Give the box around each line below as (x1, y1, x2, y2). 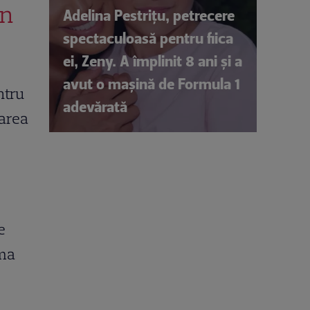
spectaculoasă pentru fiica (63, 28, 233, 48)
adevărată (63, 97, 127, 116)
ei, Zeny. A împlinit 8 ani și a (63, 51, 242, 71)
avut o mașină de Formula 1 (63, 74, 240, 93)
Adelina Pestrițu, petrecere (63, 6, 235, 25)
